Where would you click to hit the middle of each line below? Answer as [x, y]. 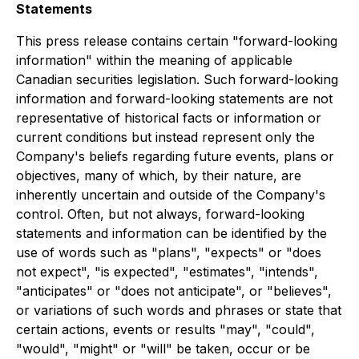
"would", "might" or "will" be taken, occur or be [163, 349]
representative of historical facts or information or [169, 118]
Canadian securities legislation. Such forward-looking [177, 79]
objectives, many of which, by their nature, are [159, 175]
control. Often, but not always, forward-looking [160, 214]
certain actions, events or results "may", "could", [165, 329]
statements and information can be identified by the [171, 233]
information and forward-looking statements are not [174, 99]
